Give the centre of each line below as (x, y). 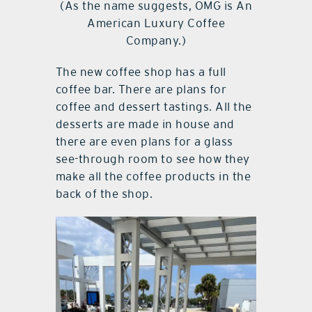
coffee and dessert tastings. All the (154, 106)
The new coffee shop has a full (141, 71)
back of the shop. (104, 193)
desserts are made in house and (145, 124)
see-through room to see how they (153, 158)
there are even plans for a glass (144, 141)
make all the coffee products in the (153, 176)
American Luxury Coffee (156, 23)
